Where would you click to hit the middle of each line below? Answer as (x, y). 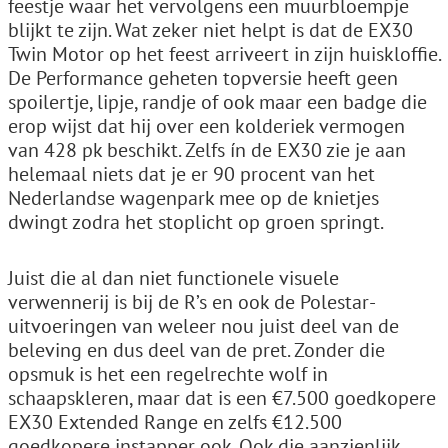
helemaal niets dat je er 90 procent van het (191, 173)
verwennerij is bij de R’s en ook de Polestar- (192, 301)
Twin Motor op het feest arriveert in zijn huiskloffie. (224, 53)
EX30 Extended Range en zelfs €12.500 (175, 421)
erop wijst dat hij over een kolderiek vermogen (206, 125)
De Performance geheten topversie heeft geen (203, 77)
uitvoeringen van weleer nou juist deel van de (203, 325)
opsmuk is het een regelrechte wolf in (168, 373)
